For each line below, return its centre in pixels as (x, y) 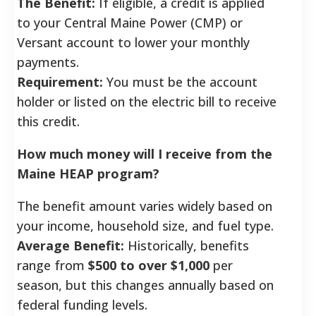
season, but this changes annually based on (145, 285)
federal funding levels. (82, 304)
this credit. (48, 121)
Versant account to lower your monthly (133, 42)
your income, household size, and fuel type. (145, 225)
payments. (48, 62)
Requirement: (60, 81)
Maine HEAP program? (88, 173)
